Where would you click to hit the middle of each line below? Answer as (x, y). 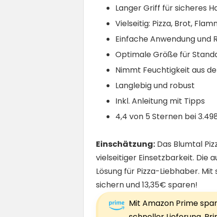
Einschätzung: (125, 144)
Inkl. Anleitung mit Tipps (160, 101)
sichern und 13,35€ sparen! (147, 185)
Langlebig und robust (155, 85)
